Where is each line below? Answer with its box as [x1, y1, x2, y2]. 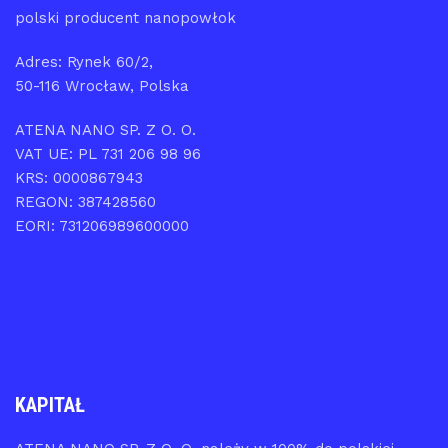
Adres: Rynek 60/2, [15, 52, 153, 71]
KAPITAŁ [15, 392, 85, 417]
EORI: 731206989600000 [15, 216, 189, 235]
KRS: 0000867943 [15, 168, 143, 187]
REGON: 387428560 [15, 192, 156, 211]
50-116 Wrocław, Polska [15, 76, 189, 95]
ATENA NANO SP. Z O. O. [15, 120, 196, 139]
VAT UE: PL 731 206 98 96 [15, 144, 201, 163]
